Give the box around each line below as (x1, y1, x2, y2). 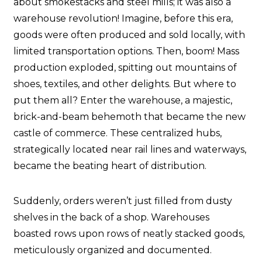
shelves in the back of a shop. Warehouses (13, 212, 209, 223)
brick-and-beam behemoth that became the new (13, 111, 246, 123)
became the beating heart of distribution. (13, 160, 206, 172)
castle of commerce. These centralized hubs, (13, 127, 222, 139)
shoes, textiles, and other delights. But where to (13, 78, 236, 90)
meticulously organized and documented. (13, 244, 212, 256)
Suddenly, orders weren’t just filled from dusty (13, 195, 232, 207)
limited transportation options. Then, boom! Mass (13, 46, 239, 57)
